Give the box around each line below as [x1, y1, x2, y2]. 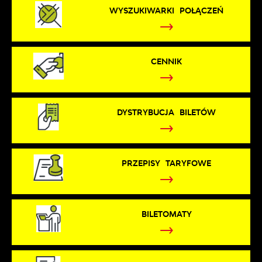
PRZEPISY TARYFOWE [121, 158, 212, 168]
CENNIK [151, 57, 182, 67]
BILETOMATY [141, 209, 192, 219]
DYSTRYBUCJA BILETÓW [116, 108, 216, 118]
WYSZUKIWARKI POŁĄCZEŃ [109, 6, 224, 15]
